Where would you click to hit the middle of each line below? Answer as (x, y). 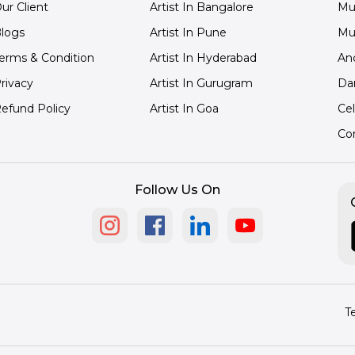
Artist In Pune (188, 32)
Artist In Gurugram (201, 83)
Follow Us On (177, 190)
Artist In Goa (184, 109)
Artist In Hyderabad (203, 58)
